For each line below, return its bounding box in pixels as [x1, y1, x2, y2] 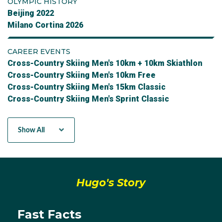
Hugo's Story [76, 176, 146, 189]
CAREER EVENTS [7, 47, 70, 56]
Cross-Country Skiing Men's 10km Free [7, 70, 156, 80]
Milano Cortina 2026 [7, 20, 83, 30]
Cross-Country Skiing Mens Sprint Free [7, 106, 159, 115]
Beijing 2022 [7, 8, 54, 18]
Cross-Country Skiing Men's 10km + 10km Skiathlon [7, 58, 202, 68]
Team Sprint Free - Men [7, 118, 98, 127]
